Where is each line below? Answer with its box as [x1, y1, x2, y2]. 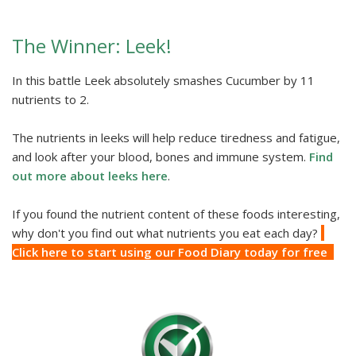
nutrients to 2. [12, 91, 92, 108]
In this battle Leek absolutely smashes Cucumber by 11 [12, 72, 315, 89]
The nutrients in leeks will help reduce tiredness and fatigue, [12, 130, 340, 146]
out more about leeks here [12, 168, 168, 184]
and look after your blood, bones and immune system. [12, 149, 309, 165]
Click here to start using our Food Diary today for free [12, 244, 334, 261]
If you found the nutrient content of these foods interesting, [12, 206, 340, 222]
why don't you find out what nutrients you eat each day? [12, 225, 321, 242]
